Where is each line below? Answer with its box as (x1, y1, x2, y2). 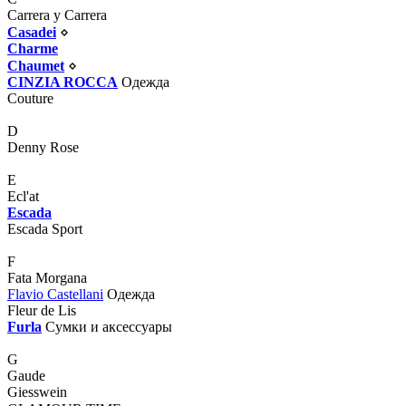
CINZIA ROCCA (7, 73, 118, 90)
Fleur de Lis (7, 302, 76, 318)
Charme (7, 40, 58, 56)
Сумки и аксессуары (45, 318, 172, 334)
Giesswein (7, 383, 67, 400)
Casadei (7, 24, 56, 40)
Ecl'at (7, 188, 39, 204)
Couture (7, 90, 53, 106)
